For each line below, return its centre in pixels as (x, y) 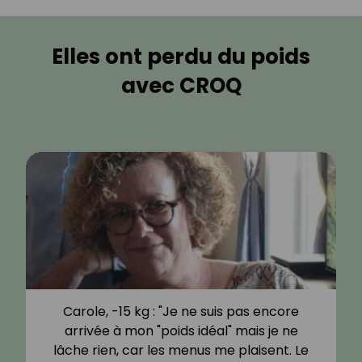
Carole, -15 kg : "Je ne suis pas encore (181, 312)
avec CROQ (181, 86)
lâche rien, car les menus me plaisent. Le (181, 351)
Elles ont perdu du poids (181, 57)
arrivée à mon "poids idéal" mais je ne (181, 331)
